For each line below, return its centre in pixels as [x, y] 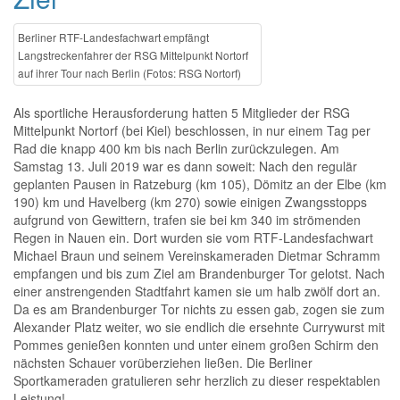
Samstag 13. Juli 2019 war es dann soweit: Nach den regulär [185, 166]
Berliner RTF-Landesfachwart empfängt [113, 37]
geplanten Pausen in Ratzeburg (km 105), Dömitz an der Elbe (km [200, 184]
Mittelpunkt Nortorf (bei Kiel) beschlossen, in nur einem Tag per [192, 130]
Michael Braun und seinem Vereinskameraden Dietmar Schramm [197, 255]
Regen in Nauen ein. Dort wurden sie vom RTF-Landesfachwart [193, 237]
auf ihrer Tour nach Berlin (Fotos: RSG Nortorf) [129, 73]
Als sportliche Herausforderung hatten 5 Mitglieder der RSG [182, 112]
